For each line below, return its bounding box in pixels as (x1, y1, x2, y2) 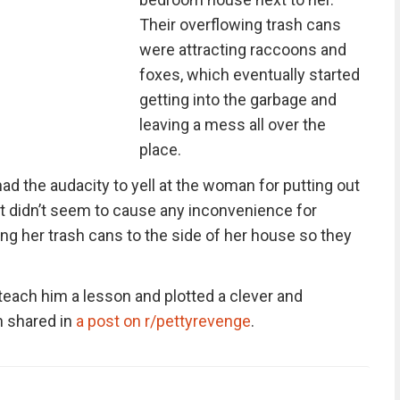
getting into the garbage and (138, 90, 337, 109)
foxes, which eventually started (138, 65, 360, 84)
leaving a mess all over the (138, 115, 326, 134)
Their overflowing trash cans (138, 15, 341, 34)
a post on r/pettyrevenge (75, 312, 251, 330)
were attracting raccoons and (138, 40, 346, 59)
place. (138, 140, 181, 159)
